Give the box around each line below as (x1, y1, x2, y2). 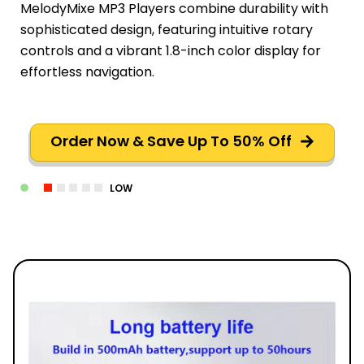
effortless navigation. (20, 63, 154, 82)
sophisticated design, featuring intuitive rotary (20, 20, 313, 40)
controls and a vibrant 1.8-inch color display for (20, 41, 321, 61)
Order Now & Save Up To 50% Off (50, 131, 292, 152)
